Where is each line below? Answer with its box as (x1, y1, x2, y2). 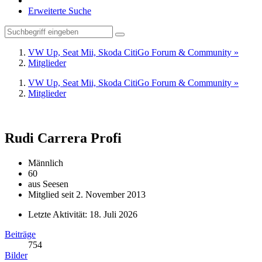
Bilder (5, 250, 27, 260)
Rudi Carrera (5, 130, 87, 146)
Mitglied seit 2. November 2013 (28, 189, 146, 199)
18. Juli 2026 (89, 209, 137, 219)
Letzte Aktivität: (28, 209, 89, 219)
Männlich (28, 157, 63, 168)
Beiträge (5, 229, 36, 239)
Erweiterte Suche (28, 6, 91, 16)
